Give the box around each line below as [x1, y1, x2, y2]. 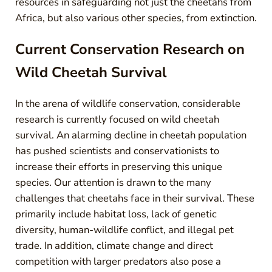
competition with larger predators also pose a [15, 254, 221, 268]
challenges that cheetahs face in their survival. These [15, 191, 254, 205]
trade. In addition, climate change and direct [15, 238, 213, 253]
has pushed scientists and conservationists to [15, 143, 219, 158]
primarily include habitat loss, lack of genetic [15, 206, 217, 221]
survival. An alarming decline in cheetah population [15, 127, 246, 142]
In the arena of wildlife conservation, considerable [15, 96, 240, 110]
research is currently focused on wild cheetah [15, 112, 219, 126]
